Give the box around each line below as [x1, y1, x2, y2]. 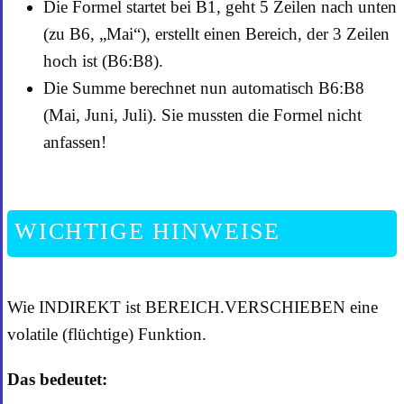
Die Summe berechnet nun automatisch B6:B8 [43, 78, 364, 98]
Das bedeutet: [7, 370, 107, 390]
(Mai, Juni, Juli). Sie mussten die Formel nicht [43, 106, 362, 125]
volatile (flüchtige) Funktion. [7, 325, 207, 344]
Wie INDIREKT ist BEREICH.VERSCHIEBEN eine [7, 298, 378, 317]
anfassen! [43, 133, 106, 152]
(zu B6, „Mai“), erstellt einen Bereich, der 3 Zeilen [43, 24, 390, 44]
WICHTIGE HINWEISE [14, 218, 281, 245]
